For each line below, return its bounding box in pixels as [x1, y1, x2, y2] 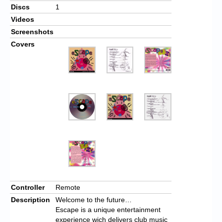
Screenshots [11, 27, 54, 36]
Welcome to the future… [55, 195, 132, 204]
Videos [11, 15, 34, 23]
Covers [11, 40, 35, 48]
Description [11, 195, 50, 204]
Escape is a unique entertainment [55, 205, 161, 214]
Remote [55, 183, 80, 191]
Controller [11, 183, 45, 191]
